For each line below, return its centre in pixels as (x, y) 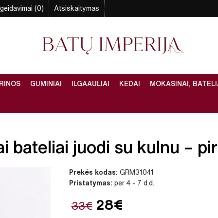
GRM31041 (136, 173)
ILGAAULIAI (91, 84)
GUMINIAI (46, 84)
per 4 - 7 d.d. (133, 183)
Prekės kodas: (93, 173)
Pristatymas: (91, 183)
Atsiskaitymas (77, 8)
